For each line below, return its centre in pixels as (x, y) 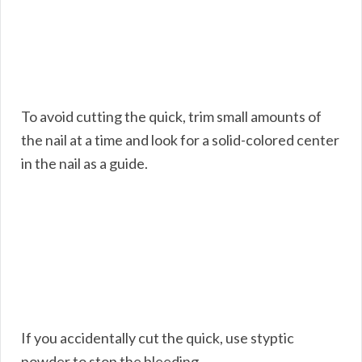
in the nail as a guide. (84, 163)
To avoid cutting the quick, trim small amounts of (171, 116)
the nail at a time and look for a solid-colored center (180, 139)
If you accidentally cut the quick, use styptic (158, 337)
